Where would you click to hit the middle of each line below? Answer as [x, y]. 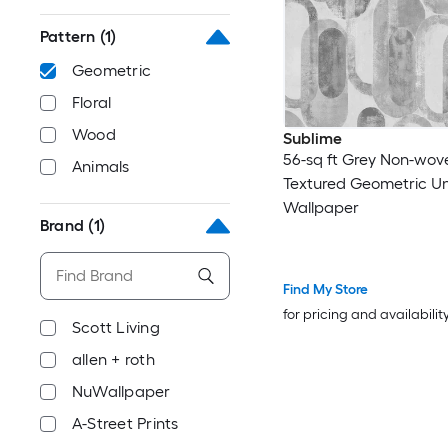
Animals [101, 166]
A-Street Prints [125, 423]
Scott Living [116, 327]
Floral [92, 102]
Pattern [68, 36]
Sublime [312, 139]
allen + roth [113, 359]
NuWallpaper [121, 391]
